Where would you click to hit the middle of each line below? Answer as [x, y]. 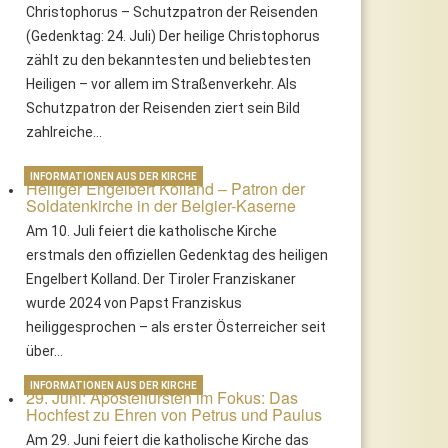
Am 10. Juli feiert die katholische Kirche [152, 230]
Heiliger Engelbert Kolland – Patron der [166, 188]
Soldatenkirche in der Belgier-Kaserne [161, 205]
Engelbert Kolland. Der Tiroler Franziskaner [161, 278]
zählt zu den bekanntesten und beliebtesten [169, 59]
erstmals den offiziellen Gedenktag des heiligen [177, 254]
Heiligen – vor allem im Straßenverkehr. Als [162, 83]
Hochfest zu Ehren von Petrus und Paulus [174, 414]
